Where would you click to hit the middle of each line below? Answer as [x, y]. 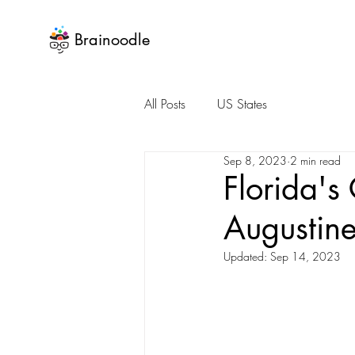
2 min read [315, 160]
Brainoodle [112, 40]
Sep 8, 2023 [255, 160]
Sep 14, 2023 [305, 256]
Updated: [247, 256]
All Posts [165, 104]
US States [242, 104]
